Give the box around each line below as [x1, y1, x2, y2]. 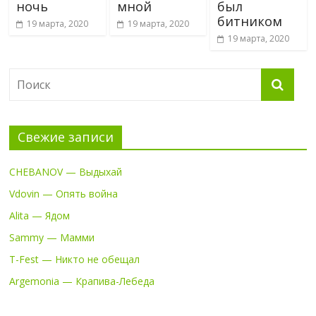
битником [217, 12, 282, 30]
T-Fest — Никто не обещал [9, 252, 140, 266]
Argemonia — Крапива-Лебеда [9, 274, 155, 288]
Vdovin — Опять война [9, 186, 119, 200]
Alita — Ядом [9, 208, 71, 222]
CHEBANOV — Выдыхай [9, 164, 123, 178]
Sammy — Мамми [9, 230, 95, 244]
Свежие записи [18, 128, 114, 145]
